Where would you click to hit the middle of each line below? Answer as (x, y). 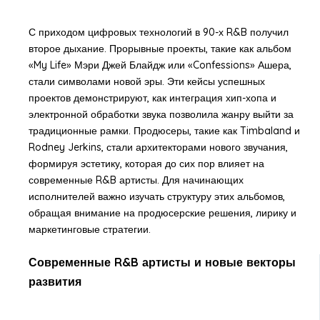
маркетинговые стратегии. (89, 229)
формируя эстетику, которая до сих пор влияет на (146, 163)
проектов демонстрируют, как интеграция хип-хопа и (152, 97)
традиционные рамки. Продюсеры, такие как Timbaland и (164, 130)
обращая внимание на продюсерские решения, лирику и (162, 212)
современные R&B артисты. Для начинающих (136, 180)
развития (55, 281)
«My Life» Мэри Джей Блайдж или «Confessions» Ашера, (160, 65)
